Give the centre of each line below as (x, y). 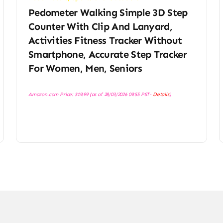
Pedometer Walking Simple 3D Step (108, 13)
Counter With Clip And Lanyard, (100, 27)
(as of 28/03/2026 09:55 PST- (120, 95)
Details (161, 95)
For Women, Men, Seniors (85, 68)
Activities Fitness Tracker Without (105, 41)
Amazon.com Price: (51, 95)
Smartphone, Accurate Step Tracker (107, 55)
